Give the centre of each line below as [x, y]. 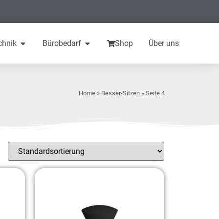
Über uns [164, 43]
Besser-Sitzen [121, 93]
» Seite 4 [153, 93]
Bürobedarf [62, 43]
